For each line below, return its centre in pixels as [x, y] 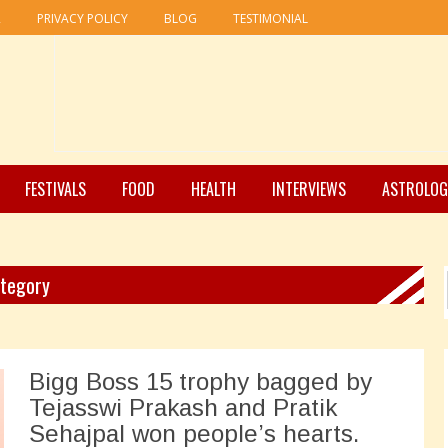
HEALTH [213, 189]
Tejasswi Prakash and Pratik [183, 407]
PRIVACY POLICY [82, 18]
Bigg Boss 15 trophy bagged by [200, 381]
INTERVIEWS [309, 189]
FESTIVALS [55, 189]
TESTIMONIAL [270, 18]
